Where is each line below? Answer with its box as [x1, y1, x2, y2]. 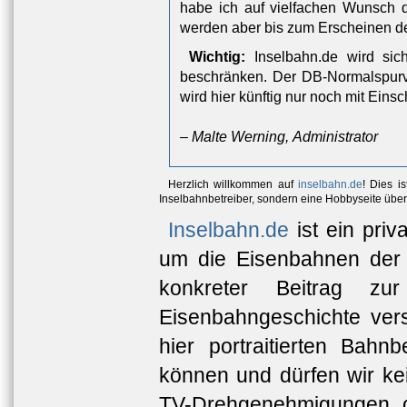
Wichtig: [189, 49, 246, 65]
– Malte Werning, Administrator [180, 129, 379, 144]
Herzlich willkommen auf [168, 178, 298, 192]
